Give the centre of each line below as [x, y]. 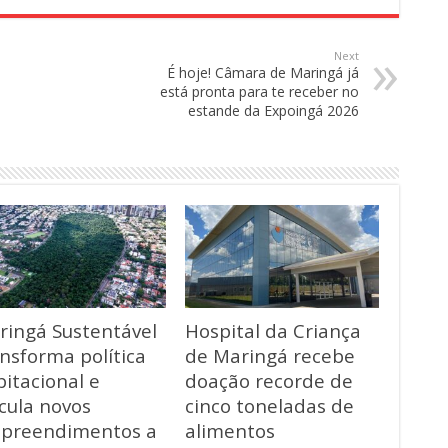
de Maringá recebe [269, 355]
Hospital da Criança [272, 330]
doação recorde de [268, 380]
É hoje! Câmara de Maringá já [263, 72]
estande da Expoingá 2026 [273, 110]
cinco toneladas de [269, 405]
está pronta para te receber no [259, 91]
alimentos [229, 430]
